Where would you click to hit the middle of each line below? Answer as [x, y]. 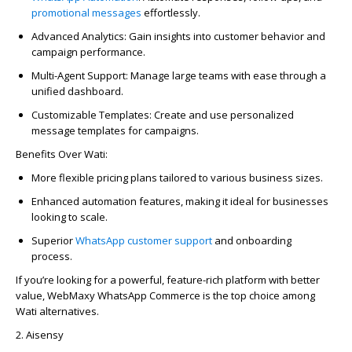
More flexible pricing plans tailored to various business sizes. [177, 177]
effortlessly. [171, 12]
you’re [39, 279]
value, [31, 295]
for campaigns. [162, 130]
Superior [53, 240]
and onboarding [252, 240]
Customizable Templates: [92, 114]
